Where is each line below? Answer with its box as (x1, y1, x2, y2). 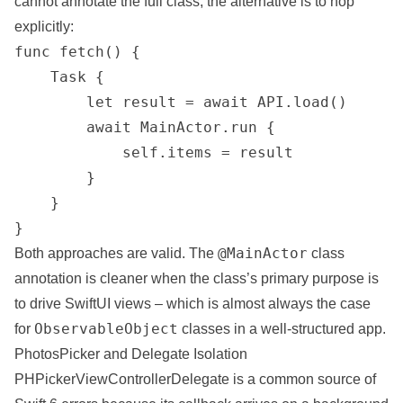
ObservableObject (34, 320, 178, 337)
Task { (14, 68, 104, 85)
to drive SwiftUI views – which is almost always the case (14, 296, 371, 311)
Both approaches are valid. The (14, 246, 218, 261)
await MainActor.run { (14, 119, 275, 136)
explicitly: (14, 19, 74, 34)
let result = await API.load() (14, 94, 347, 111)
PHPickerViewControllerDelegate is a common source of (14, 372, 376, 387)
